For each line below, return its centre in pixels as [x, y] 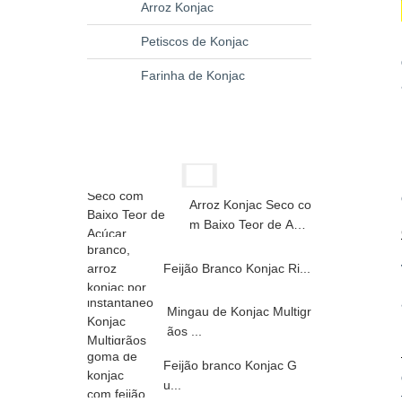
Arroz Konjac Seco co [250, 205]
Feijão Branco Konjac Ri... [237, 268]
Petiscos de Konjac [195, 41]
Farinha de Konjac [193, 75]
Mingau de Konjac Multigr [239, 312]
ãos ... [184, 332]
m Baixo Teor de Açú [248, 225]
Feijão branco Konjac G [230, 366]
